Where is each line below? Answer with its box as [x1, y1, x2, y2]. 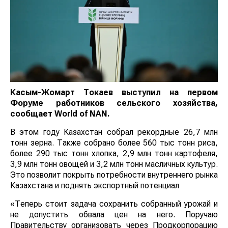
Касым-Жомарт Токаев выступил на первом [10, 88, 218, 98]
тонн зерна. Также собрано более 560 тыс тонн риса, [10, 138, 218, 148]
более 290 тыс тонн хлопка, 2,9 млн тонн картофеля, [10, 149, 218, 159]
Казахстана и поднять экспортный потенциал [10, 181, 179, 191]
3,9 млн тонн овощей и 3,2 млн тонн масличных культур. [10, 159, 218, 169]
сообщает [10, 109, 54, 119]
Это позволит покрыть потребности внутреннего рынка [10, 170, 218, 180]
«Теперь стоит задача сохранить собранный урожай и [10, 199, 218, 209]
